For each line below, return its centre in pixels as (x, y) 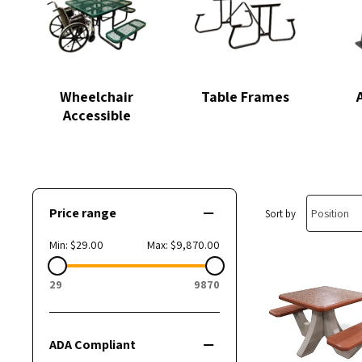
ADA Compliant (93, 345)
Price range (83, 213)
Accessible (97, 115)
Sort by (281, 213)
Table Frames (246, 96)
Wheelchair (97, 96)
